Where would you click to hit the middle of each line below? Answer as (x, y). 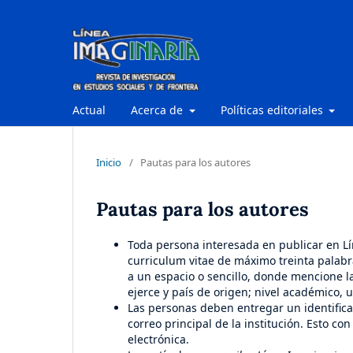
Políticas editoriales (273, 110)
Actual (89, 110)
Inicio (109, 162)
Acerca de (158, 110)
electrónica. (158, 339)
